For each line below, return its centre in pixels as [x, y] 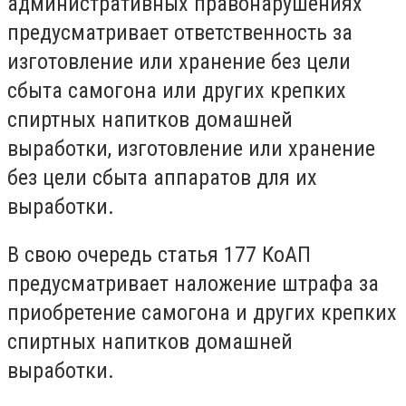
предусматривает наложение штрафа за [193, 284]
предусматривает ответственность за [180, 32]
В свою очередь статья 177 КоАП [159, 255]
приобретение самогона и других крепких [202, 313]
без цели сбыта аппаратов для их [162, 177]
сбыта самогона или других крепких [177, 90]
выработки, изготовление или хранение [191, 148]
